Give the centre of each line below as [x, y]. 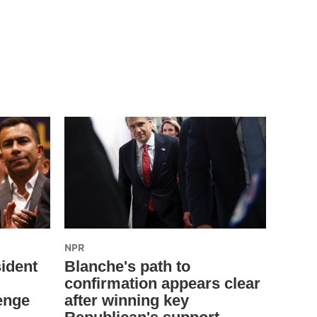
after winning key [127, 301]
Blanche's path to [127, 267]
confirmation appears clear [162, 284]
